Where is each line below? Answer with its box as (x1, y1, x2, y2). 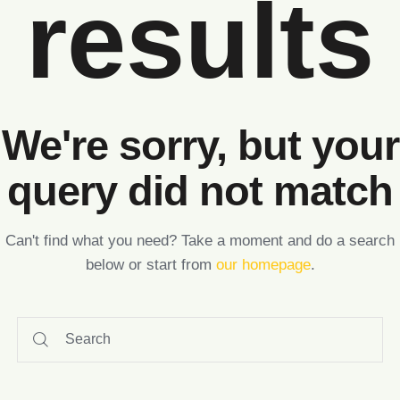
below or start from (85, 255, 216, 273)
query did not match (7, 166, 393, 214)
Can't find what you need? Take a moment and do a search (5, 231, 395, 249)
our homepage (215, 255, 311, 273)
